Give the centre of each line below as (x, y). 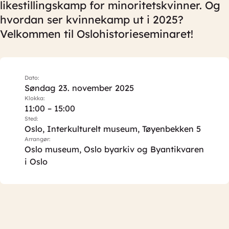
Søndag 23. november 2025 (79, 88)
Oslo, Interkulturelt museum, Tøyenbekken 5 (113, 129)
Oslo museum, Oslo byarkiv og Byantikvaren (114, 149)
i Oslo (36, 162)
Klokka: (35, 98)
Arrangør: (38, 139)
